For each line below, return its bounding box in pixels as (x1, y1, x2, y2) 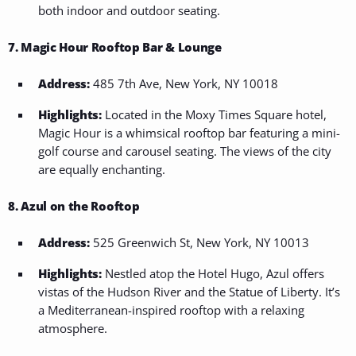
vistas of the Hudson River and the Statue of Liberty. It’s (38, 284, 340, 300)
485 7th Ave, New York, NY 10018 (89, 75, 278, 92)
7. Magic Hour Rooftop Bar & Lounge (8, 39, 222, 56)
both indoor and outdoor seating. (38, 2, 220, 19)
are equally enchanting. (38, 161, 165, 178)
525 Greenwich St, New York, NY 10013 (89, 234, 309, 251)
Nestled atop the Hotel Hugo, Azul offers (101, 265, 324, 282)
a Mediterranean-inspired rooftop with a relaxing (38, 302, 304, 319)
